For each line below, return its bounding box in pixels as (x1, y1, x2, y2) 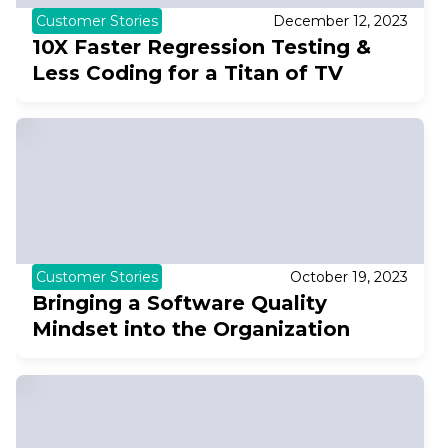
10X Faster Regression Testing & (32, 34, 371, 59)
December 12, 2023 (272, 11, 408, 30)
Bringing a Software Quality (32, 291, 327, 316)
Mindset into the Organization (32, 317, 350, 342)
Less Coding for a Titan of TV (32, 60, 343, 85)
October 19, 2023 (289, 268, 408, 287)
